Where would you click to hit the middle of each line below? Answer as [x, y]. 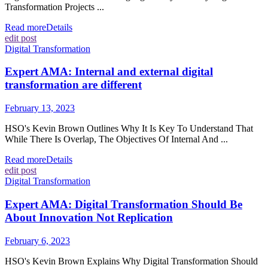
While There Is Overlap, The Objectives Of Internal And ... [116, 139]
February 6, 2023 [37, 240]
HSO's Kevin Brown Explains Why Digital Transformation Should [131, 261]
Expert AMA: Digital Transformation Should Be [124, 204]
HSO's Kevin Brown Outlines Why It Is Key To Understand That [129, 129]
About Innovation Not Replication [89, 217]
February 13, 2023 [40, 108]
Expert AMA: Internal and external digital [109, 72]
